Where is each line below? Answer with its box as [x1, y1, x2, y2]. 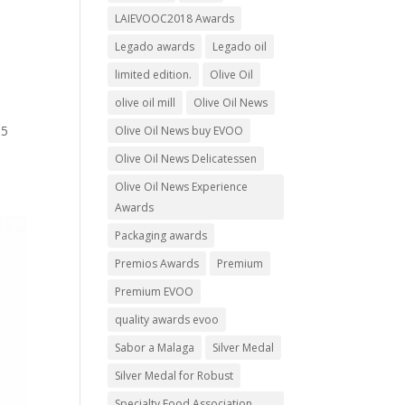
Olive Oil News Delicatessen [115, 151, 258, 166]
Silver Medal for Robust [115, 368, 234, 383]
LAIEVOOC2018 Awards [115, 11, 235, 26]
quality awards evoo [115, 312, 220, 327]
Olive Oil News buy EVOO [115, 123, 244, 138]
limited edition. [115, 67, 193, 82]
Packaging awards [115, 228, 208, 243]
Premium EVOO [115, 284, 194, 299]
